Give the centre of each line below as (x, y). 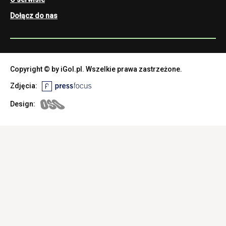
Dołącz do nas (34, 16)
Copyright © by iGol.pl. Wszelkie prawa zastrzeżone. (96, 69)
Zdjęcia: (26, 86)
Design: (25, 104)
